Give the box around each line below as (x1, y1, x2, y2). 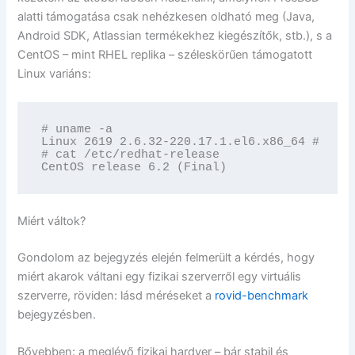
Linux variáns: (17, 67, 92, 82)
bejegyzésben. (17, 307, 97, 322)
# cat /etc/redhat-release (40, 147, 219, 161)
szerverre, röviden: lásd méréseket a (17, 288, 216, 303)
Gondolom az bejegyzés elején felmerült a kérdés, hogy (17, 250, 315, 265)
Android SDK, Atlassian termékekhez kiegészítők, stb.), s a (17, 29, 333, 44)
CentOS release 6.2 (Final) (40, 160, 227, 174)
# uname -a (40, 122, 113, 136)
